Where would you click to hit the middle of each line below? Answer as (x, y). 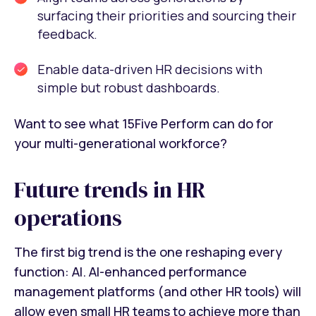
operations (68, 218)
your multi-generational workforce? (121, 144)
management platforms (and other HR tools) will (158, 292)
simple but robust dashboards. (129, 88)
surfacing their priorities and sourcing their (167, 16)
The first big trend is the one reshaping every (148, 252)
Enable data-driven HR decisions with (150, 69)
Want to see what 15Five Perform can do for (144, 124)
